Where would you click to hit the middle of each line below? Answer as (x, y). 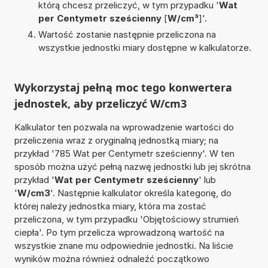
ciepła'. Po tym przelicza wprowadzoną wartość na (119, 232)
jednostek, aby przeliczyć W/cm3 (100, 103)
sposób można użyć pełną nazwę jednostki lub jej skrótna (132, 166)
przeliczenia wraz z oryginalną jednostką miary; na (116, 140)
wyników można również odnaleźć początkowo (112, 258)
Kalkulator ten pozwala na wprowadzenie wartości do (124, 127)
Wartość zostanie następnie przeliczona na (127, 34)
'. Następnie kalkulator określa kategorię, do (141, 193)
